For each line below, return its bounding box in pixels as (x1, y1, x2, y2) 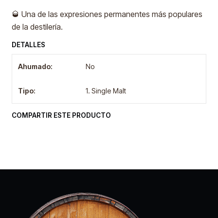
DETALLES (12, 41, 45, 49)
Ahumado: (18, 62, 53, 71)
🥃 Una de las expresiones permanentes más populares (12, 9, 202, 19)
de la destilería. (12, 22, 63, 32)
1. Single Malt (86, 87, 127, 95)
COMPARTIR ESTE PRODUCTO (12, 111, 111, 119)
